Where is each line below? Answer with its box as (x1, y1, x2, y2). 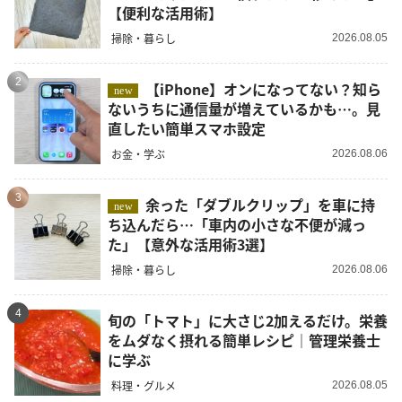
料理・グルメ (111, 378, 176, 394)
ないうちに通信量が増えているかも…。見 (108, 97, 380, 119)
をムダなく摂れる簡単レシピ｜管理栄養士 (108, 328, 380, 351)
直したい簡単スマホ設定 (108, 117, 266, 139)
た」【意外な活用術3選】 (108, 232, 274, 255)
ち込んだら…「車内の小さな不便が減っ (108, 213, 366, 235)
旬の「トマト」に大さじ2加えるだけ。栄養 (108, 309, 388, 331)
